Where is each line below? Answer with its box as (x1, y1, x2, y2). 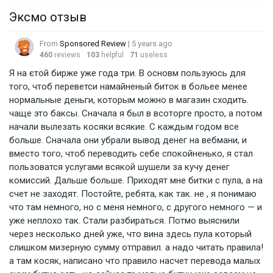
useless (140, 51, 168, 59)
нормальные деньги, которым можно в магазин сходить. (9, 94, 249, 105)
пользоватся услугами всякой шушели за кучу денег (9, 161, 230, 172)
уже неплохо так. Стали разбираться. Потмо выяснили (9, 215, 239, 226)
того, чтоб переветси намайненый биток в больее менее (9, 81, 247, 92)
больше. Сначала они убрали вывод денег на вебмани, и (9, 135, 247, 146)
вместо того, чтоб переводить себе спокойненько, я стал (9, 148, 253, 159)
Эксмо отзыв (9, 10, 87, 24)
